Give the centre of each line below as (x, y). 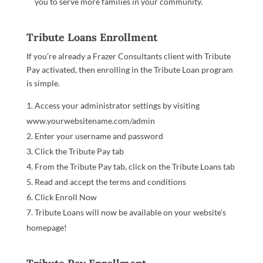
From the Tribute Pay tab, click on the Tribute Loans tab (134, 166)
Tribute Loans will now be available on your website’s (130, 212)
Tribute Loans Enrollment (92, 37)
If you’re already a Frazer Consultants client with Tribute (128, 56)
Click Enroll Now (65, 197)
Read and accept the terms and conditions (110, 182)
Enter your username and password (99, 136)
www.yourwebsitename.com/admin (90, 121)
